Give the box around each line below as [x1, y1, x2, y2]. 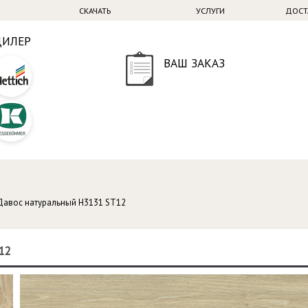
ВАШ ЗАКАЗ [164, 55, 225, 71]
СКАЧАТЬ [78, 5, 111, 16]
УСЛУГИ [195, 5, 225, 16]
